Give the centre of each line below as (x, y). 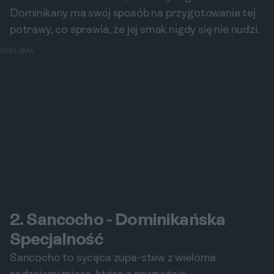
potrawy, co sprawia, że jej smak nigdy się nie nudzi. (135, 30)
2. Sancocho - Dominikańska (118, 221)
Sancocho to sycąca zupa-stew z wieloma (113, 258)
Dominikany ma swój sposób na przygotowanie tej (133, 14)
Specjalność (56, 240)
